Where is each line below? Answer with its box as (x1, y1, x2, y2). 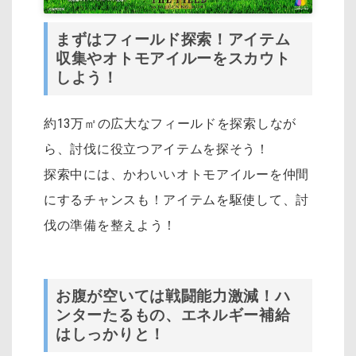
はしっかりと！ (56, 326, 165, 344)
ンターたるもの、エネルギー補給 (56, 307, 291, 325)
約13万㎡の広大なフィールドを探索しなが (44, 116, 296, 132)
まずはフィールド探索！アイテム (56, 31, 291, 49)
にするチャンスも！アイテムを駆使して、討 (44, 192, 310, 208)
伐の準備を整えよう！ (44, 218, 176, 234)
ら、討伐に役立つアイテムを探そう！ (44, 141, 269, 157)
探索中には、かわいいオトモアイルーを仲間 (44, 167, 309, 183)
